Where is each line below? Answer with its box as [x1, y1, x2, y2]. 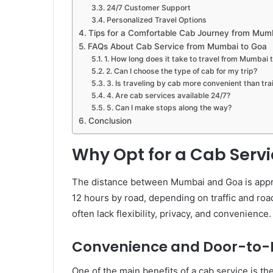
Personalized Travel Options [106, 15, 207, 25]
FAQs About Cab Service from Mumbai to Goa [87, 41, 267, 52]
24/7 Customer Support [106, 3, 191, 13]
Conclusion [88, 116, 132, 126]
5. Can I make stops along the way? [106, 103, 232, 113]
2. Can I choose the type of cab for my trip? [105, 66, 257, 76]
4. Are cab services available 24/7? [106, 91, 230, 101]
